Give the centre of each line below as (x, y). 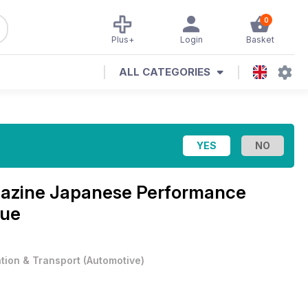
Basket (260, 40)
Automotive (114, 260)
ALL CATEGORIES (165, 72)
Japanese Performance (148, 192)
